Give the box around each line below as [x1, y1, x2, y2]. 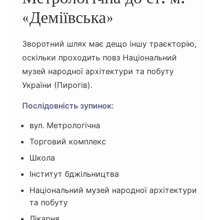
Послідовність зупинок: [22, 101, 114, 111]
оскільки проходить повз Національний [22, 53, 177, 63]
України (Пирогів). [22, 80, 92, 90]
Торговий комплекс [29, 137, 106, 147]
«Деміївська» [22, 7, 113, 28]
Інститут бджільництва [29, 169, 119, 179]
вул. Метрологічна [29, 120, 100, 131]
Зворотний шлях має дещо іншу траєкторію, [22, 39, 196, 49]
